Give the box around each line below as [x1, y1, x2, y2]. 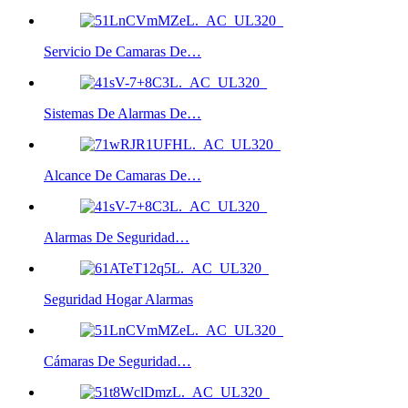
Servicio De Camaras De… [44, 43, 201, 59]
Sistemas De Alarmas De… [44, 105, 201, 121]
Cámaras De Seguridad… [44, 352, 191, 369]
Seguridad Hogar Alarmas [44, 291, 193, 307]
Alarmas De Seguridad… [44, 229, 189, 245]
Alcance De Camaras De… [44, 167, 201, 183]
